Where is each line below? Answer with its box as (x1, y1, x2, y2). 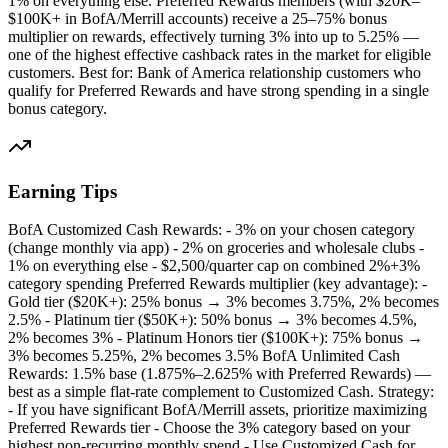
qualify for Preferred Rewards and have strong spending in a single (8, 82, 429, 99)
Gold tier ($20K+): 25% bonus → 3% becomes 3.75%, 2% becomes (8, 293, 439, 311)
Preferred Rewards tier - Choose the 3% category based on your (8, 419, 410, 437)
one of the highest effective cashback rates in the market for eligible (8, 46, 431, 63)
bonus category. (8, 100, 107, 117)
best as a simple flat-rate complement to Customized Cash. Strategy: (8, 383, 434, 401)
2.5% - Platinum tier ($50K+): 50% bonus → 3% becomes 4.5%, (8, 311, 417, 329)
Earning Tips (8, 180, 117, 202)
